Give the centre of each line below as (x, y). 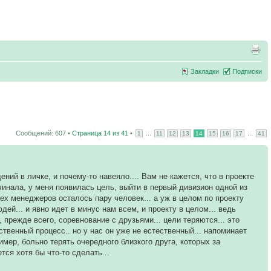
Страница (88, 133)
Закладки (205, 71)
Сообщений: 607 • (44, 133)
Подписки (247, 71)
